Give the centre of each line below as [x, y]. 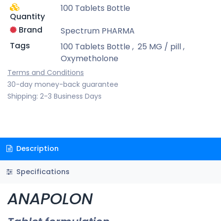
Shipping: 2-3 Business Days [55, 96]
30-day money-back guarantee [63, 84]
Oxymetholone [89, 58]
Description [36, 149]
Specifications [42, 172]
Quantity [27, 16]
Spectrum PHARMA [97, 31]
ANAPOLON [50, 198]
